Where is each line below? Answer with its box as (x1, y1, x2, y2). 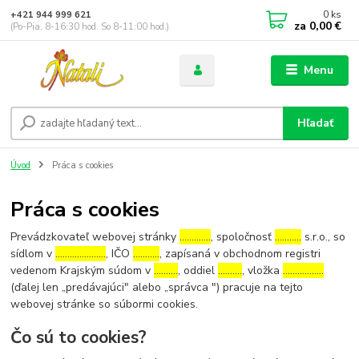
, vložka (242, 263, 284, 279)
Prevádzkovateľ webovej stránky (10, 229, 180, 245)
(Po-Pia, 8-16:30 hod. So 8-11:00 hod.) (10, 20, 170, 33)
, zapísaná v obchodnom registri (159, 246, 321, 262)
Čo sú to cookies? (10, 325, 147, 349)
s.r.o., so (301, 229, 346, 245)
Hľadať (297, 115, 334, 131)
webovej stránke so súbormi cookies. (10, 296, 199, 313)
